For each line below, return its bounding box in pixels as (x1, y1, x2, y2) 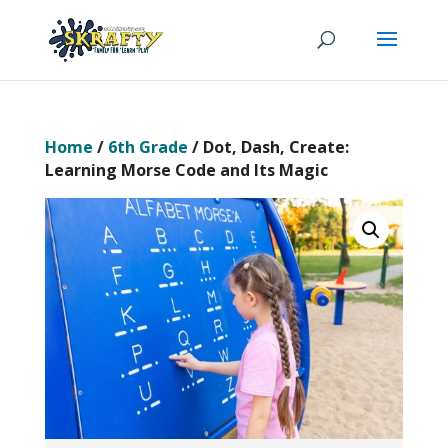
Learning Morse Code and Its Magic (44, 159, 328, 181)
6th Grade (107, 136, 188, 158)
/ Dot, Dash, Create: (187, 136, 349, 158)
